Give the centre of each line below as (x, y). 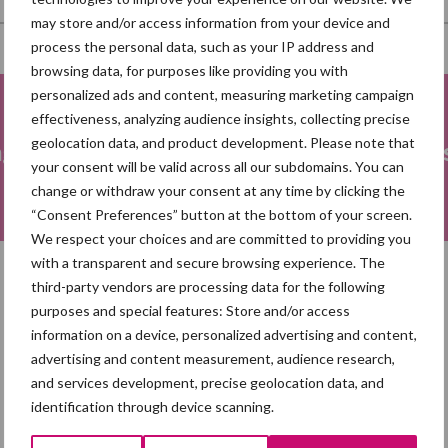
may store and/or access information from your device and (210, 22)
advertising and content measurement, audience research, (213, 358)
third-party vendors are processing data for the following (208, 286)
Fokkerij (193, 152)
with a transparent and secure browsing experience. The (208, 262)
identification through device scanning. (152, 406)
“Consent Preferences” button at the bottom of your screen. (221, 214)
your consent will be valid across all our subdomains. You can (217, 166)
